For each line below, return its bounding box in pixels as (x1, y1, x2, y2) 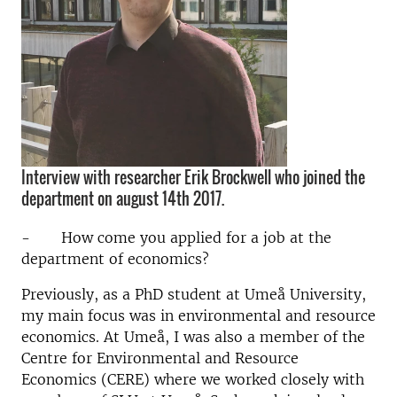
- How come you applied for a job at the (21, 229, 331, 246)
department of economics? (21, 250, 209, 268)
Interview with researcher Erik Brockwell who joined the (21, 166, 365, 189)
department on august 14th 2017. (21, 187, 224, 210)
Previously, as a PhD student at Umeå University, (21, 285, 366, 303)
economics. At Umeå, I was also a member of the (21, 328, 365, 346)
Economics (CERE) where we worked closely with (21, 370, 364, 388)
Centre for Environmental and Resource (21, 349, 299, 367)
